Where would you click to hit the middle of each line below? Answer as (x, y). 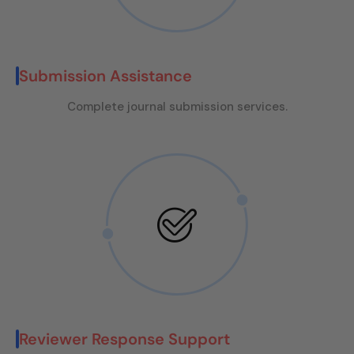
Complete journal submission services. (177, 107)
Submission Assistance (105, 76)
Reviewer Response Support (124, 339)
